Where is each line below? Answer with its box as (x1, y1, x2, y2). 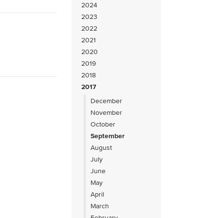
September (91, 131, 125, 140)
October (91, 120, 116, 128)
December (91, 96, 123, 105)
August (91, 143, 112, 152)
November (91, 108, 123, 117)
